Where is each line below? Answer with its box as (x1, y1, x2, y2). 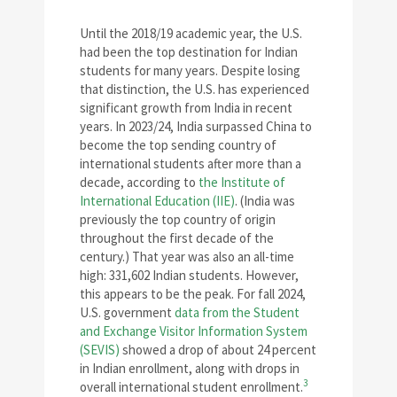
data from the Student (175, 304, 300, 322)
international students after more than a (80, 155, 301, 173)
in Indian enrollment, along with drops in (80, 360, 300, 378)
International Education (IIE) (80, 192, 235, 210)
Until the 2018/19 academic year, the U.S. (80, 25, 302, 43)
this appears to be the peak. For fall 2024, (80, 285, 306, 303)
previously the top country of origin (80, 211, 276, 229)
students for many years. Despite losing (80, 62, 300, 80)
